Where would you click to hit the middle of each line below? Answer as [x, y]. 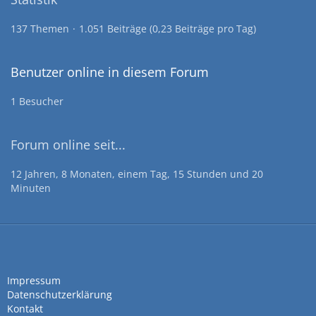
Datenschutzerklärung [60, 294]
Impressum [34, 280]
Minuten [31, 188]
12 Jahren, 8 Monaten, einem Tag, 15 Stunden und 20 [137, 174]
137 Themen [40, 29]
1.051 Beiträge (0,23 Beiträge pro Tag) [168, 29]
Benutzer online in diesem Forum [110, 72]
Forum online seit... [68, 145]
